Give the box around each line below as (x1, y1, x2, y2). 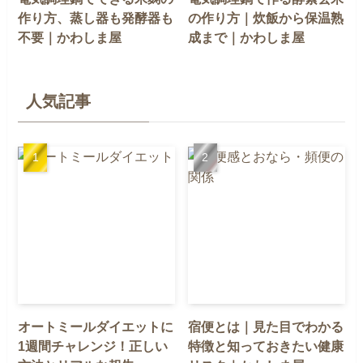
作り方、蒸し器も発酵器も (18, 11, 174, 26)
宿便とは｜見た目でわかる (188, 318, 344, 334)
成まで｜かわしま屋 (188, 30, 305, 45)
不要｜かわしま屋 (18, 30, 122, 45)
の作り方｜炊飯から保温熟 (188, 11, 344, 26)
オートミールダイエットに (18, 318, 174, 334)
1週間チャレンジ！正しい (18, 338, 169, 353)
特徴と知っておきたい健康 (188, 338, 344, 353)
